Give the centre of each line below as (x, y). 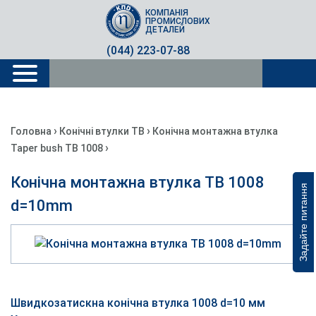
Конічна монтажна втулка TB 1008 (138, 182)
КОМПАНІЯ (166, 13)
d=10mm (42, 206)
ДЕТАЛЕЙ (165, 30)
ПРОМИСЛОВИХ (177, 21)
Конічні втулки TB (102, 131)
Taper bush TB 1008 (57, 148)
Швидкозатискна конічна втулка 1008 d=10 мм (138, 303)
